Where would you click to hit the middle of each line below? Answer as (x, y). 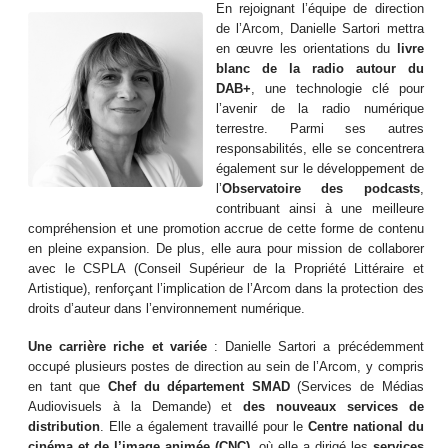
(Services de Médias (356, 386)
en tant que (68, 386)
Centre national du (365, 426)
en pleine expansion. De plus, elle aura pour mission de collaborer (226, 248)
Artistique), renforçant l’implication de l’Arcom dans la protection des (226, 288)
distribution (64, 426)
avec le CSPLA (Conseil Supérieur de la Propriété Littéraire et (226, 268)
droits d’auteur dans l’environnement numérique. (167, 308)
